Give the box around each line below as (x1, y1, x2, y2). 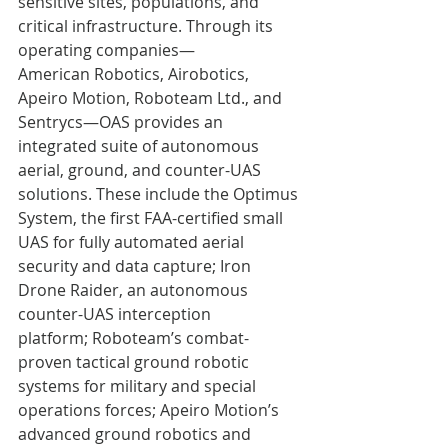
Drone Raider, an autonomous (18, 278, 252, 301)
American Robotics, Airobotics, (18, 62, 253, 85)
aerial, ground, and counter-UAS (18, 158, 265, 181)
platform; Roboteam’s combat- (18, 326, 249, 349)
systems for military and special (18, 374, 260, 397)
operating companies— (18, 38, 195, 61)
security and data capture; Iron (18, 254, 255, 277)
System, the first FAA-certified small (18, 206, 287, 229)
